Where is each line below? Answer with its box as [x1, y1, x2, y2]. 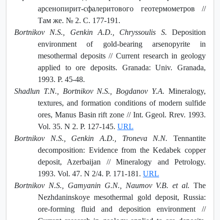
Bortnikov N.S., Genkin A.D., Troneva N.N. [14, 134, 168, 142]
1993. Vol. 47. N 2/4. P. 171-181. [38, 169, 143, 178]
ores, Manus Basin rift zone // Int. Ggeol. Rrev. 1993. [38, 110, 206, 119]
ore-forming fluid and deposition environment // [38, 204, 206, 213]
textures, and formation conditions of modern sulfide [38, 98, 206, 107]
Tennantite [167, 134, 206, 142]
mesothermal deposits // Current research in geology [38, 51, 206, 60]
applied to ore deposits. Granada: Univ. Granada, [38, 63, 206, 72]
